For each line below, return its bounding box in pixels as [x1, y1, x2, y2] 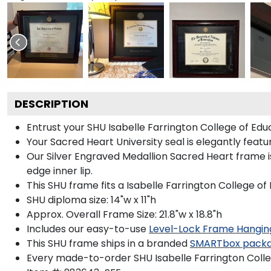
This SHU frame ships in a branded [27, 236, 188, 250]
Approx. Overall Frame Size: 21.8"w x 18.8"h [27, 207, 222, 221]
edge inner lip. [27, 163, 93, 178]
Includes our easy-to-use [27, 221, 146, 236]
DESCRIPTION [15, 96, 88, 111]
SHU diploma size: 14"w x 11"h [27, 192, 156, 207]
